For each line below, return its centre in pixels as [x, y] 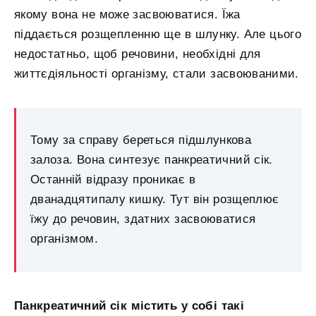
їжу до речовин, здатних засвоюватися [143, 219]
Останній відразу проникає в [113, 180]
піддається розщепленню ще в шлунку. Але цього [158, 34]
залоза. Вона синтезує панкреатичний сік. [152, 160]
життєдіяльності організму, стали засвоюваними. [157, 73]
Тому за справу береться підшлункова [141, 140]
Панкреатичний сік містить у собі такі [129, 306]
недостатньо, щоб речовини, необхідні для [138, 54]
